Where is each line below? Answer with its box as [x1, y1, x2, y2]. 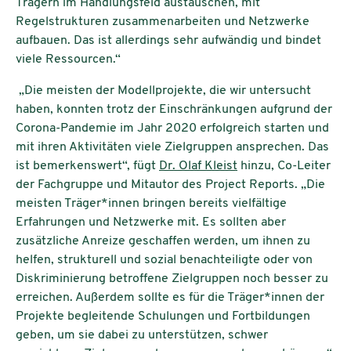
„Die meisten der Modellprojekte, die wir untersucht [16, 84, 311, 97]
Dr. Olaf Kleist [159, 159, 237, 172]
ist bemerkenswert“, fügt [16, 159, 159, 172]
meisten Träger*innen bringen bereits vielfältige [16, 197, 287, 210]
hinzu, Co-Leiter [237, 159, 331, 172]
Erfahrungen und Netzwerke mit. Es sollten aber [16, 215, 286, 229]
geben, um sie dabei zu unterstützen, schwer [16, 328, 268, 342]
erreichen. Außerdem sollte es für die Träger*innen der [16, 291, 324, 304]
